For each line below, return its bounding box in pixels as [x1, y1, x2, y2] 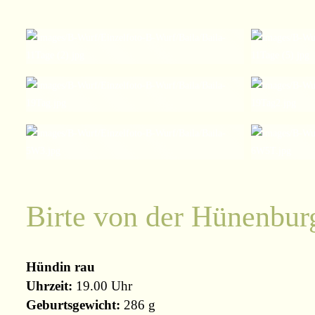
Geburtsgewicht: [26, 297, 120, 312]
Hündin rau [26, 259, 95, 274]
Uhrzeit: [26, 278, 72, 293]
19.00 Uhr [72, 278, 132, 293]
